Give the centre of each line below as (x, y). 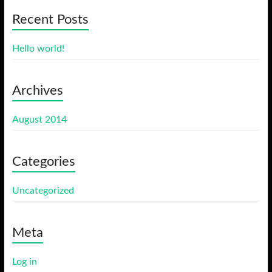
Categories (43, 161)
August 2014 (39, 120)
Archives (37, 90)
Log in (24, 262)
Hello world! (38, 49)
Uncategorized (43, 191)
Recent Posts (50, 19)
